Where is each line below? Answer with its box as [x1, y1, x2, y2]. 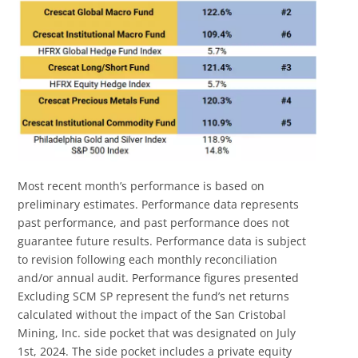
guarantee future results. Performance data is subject [18, 233, 307, 249]
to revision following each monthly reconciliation [18, 251, 278, 267]
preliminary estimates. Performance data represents [18, 196, 300, 212]
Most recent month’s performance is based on [18, 177, 265, 193]
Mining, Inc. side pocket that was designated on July [18, 324, 296, 340]
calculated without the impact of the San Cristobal [18, 306, 287, 322]
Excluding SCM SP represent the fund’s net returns [18, 288, 290, 304]
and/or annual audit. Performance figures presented [18, 269, 300, 285]
